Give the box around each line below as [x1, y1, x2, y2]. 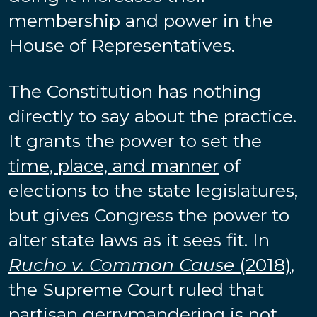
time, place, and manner [8, 154, 219, 176]
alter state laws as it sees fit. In [8, 229, 270, 250]
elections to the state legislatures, [8, 179, 298, 201]
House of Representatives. [8, 34, 235, 56]
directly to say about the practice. [8, 105, 296, 127]
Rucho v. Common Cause [8, 253, 239, 275]
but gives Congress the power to [8, 204, 289, 226]
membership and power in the [8, 9, 273, 31]
